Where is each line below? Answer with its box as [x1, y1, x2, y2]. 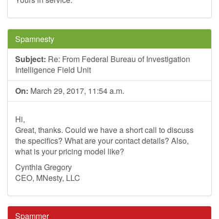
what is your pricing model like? [15, 146, 124, 157]
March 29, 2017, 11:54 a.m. [28, 85, 124, 96]
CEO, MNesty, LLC [15, 172, 80, 183]
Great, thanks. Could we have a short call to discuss [15, 124, 194, 135]
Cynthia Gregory [15, 161, 72, 173]
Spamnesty [15, 33, 54, 44]
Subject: [15, 53, 46, 65]
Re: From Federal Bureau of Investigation [46, 53, 190, 65]
